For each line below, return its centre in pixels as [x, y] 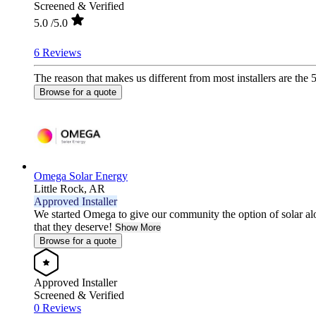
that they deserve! [73, 226]
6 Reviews [57, 52]
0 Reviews [57, 308]
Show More [138, 227]
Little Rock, [61, 188]
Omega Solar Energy [81, 176]
